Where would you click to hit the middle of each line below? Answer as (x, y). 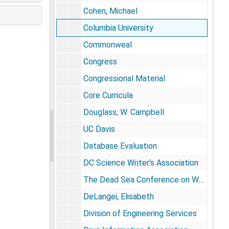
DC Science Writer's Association (141, 163)
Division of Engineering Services (140, 213)
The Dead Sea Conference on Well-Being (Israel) (141, 179)
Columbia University (118, 28)
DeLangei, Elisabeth (118, 196)
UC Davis (99, 129)
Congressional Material (124, 78)
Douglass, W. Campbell (123, 112)
